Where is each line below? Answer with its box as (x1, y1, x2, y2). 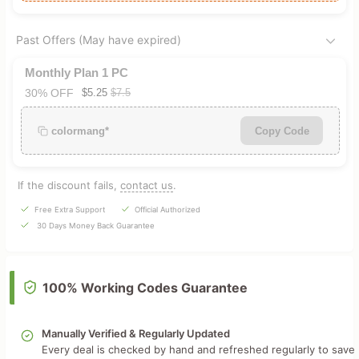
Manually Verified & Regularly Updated (41, 327, 230, 340)
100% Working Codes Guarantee (42, 280, 248, 296)
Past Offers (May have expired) (15, 33, 181, 46)
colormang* (50, 124, 109, 137)
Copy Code (254, 124, 309, 137)
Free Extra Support (34, 205, 105, 214)
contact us (119, 179, 173, 192)
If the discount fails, (17, 179, 120, 192)
